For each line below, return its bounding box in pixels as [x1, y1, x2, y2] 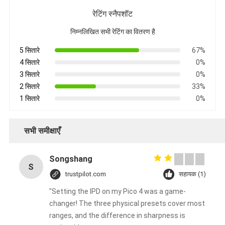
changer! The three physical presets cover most [49, 199, 205, 208]
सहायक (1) [179, 170, 206, 178]
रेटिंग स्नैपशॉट [92, 9, 133, 19]
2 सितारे [19, 82, 40, 91]
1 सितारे [19, 94, 40, 103]
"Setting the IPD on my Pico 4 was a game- [49, 187, 186, 196]
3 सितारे [19, 70, 40, 79]
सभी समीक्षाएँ [24, 126, 60, 136]
